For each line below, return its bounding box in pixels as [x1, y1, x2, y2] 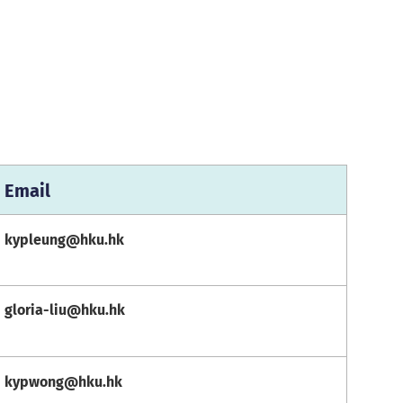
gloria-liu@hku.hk [4, 297, 125, 320]
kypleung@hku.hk [4, 227, 124, 250]
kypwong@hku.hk [4, 369, 122, 392]
